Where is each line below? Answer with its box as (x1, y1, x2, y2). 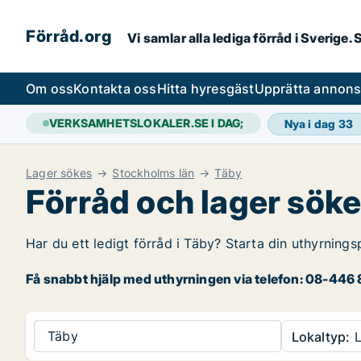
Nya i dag (284, 117, 338, 131)
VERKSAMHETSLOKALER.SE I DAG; (49, 116, 244, 130)
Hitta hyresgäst (156, 81, 255, 97)
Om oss (26, 81, 74, 97)
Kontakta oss (73, 81, 157, 97)
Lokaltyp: (291, 329, 351, 345)
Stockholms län (112, 166, 195, 180)
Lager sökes (26, 166, 93, 180)
